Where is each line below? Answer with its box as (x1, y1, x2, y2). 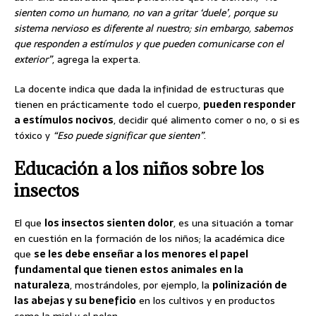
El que (14, 214, 44, 231)
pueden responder (203, 96, 296, 112)
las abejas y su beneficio (14, 292, 136, 308)
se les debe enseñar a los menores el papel (34, 245, 248, 262)
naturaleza (14, 276, 70, 293)
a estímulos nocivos (14, 111, 114, 128)
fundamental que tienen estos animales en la (14, 261, 243, 277)
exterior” (14, 51, 52, 67)
